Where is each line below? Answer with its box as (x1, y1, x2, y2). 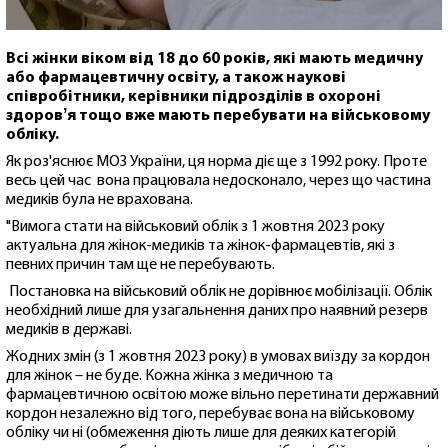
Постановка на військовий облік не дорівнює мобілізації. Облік (6, 283, 432, 300)
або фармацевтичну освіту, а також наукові (6, 69, 346, 86)
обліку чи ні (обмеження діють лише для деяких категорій (6, 424, 396, 441)
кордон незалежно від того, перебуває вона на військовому (6, 405, 415, 422)
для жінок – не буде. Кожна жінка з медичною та (6, 367, 333, 384)
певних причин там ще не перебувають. (6, 256, 275, 273)
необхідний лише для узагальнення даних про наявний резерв (6, 302, 428, 319)
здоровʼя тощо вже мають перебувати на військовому (6, 107, 430, 124)
